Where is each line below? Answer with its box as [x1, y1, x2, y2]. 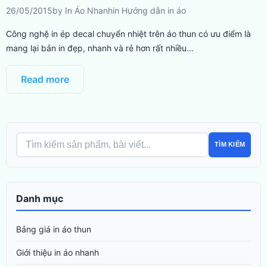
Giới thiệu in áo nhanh [16, 247, 99, 257]
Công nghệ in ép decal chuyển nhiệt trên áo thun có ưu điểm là [6, 28, 251, 39]
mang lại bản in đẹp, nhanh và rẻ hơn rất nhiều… [6, 42, 194, 53]
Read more [21, 73, 69, 85]
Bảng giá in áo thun [16, 223, 91, 234]
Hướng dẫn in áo [122, 5, 186, 15]
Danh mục [16, 192, 63, 204]
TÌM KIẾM [215, 141, 245, 148]
